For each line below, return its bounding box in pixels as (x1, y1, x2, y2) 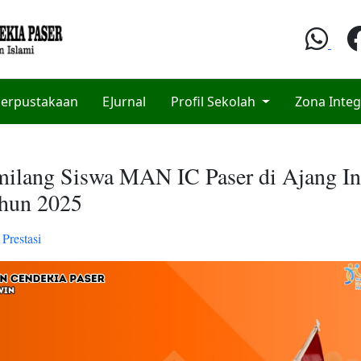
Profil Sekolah (171, 93, 259, 111)
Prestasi (2, 230, 41, 247)
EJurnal (102, 93, 147, 111)
